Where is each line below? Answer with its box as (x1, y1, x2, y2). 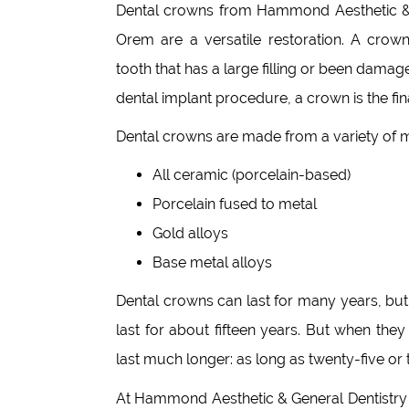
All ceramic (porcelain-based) (152, 166, 351, 184)
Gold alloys (152, 225, 228, 242)
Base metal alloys (152, 254, 272, 271)
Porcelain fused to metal (152, 195, 317, 213)
